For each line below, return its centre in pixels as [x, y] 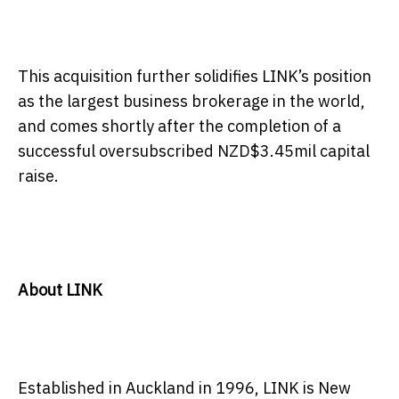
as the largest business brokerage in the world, [191, 101]
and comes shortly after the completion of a [179, 126]
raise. [38, 175]
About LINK [60, 289]
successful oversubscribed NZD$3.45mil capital [194, 151]
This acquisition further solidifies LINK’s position [195, 76]
